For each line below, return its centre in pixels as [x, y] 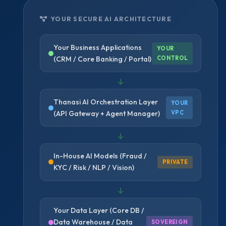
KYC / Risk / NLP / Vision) [94, 168]
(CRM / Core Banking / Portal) [103, 59]
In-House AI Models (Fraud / [100, 156]
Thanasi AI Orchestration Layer [106, 102]
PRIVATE [175, 162]
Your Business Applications [98, 47]
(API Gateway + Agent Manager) [107, 113]
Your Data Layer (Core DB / [99, 211]
